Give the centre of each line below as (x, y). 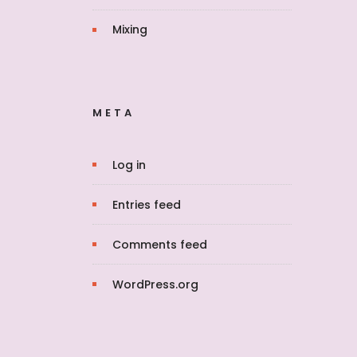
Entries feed (147, 205)
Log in (129, 165)
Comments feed (160, 245)
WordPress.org (155, 284)
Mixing (130, 29)
